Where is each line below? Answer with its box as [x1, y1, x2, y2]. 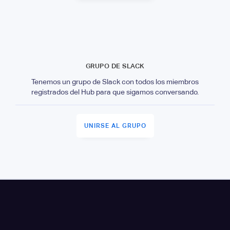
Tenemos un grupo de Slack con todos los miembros [31, 77, 199, 86]
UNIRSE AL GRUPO [84, 122, 146, 129]
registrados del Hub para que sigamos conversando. [31, 87, 199, 96]
